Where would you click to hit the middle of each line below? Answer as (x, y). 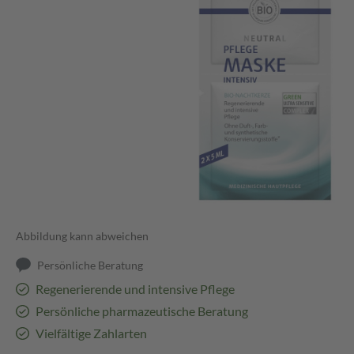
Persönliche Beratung (90, 265)
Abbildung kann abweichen (82, 236)
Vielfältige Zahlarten (91, 333)
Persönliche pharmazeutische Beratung (141, 311)
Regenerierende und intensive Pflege (135, 289)
